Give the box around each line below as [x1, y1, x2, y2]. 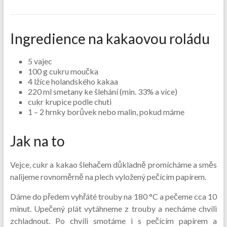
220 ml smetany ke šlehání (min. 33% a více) [27, 87, 177, 96]
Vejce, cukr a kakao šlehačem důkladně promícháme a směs [10, 160, 217, 169]
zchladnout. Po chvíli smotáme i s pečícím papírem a [10, 216, 217, 225]
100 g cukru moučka [27, 66, 98, 76]
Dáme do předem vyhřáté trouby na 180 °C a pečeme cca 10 [10, 192, 217, 201]
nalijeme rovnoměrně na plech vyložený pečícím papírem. [10, 172, 206, 181]
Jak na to [10, 132, 65, 149]
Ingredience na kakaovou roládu [10, 30, 210, 47]
